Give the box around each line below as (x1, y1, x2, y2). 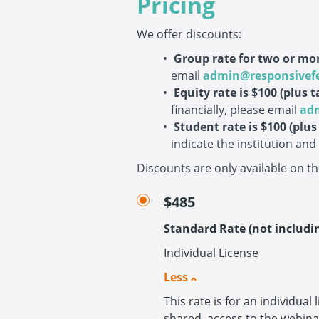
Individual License (164, 245, 258, 261)
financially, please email (171, 102, 300, 117)
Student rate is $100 (173, 119, 289, 135)
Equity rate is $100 (173, 85, 280, 100)
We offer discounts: (137, 26, 241, 42)
